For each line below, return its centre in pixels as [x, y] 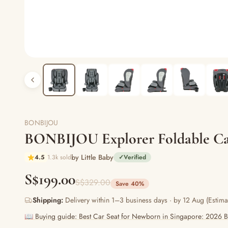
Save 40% [130, 184]
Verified [135, 157]
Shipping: [48, 200]
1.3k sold [59, 157]
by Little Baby [92, 157]
